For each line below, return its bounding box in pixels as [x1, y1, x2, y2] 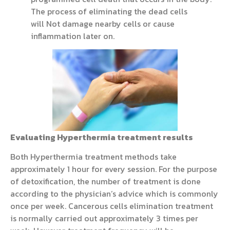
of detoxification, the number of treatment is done [10, 175, 201, 188]
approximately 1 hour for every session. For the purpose [10, 163, 217, 176]
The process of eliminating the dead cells [31, 5, 187, 18]
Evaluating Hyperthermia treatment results [10, 130, 193, 143]
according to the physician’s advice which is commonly [10, 187, 218, 200]
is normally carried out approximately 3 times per [10, 212, 198, 225]
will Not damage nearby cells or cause [31, 17, 175, 30]
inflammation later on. [31, 30, 114, 43]
